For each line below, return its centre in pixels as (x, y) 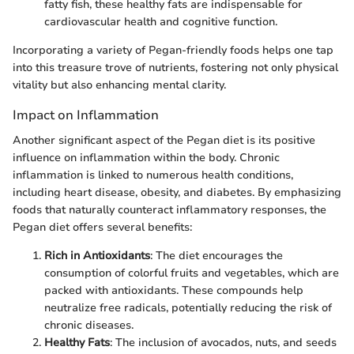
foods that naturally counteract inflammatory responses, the (169, 209)
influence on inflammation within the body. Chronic (146, 157)
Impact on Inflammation (86, 115)
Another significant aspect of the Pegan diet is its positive (164, 140)
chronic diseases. (89, 325)
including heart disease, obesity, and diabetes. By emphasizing (177, 192)
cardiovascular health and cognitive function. (161, 22)
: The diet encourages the (217, 255)
